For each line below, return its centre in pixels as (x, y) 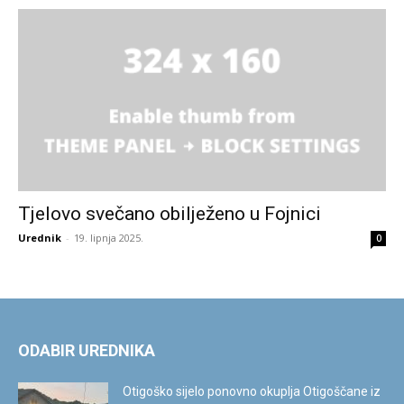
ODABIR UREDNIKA (87, 350)
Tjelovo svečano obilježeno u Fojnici (170, 213)
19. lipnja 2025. (109, 237)
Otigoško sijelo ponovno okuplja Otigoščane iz (252, 391)
